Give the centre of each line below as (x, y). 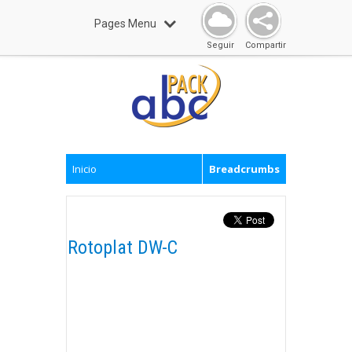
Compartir (266, 45)
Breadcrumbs (244, 169)
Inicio (84, 169)
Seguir (220, 45)
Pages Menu (125, 24)
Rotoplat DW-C (123, 247)
